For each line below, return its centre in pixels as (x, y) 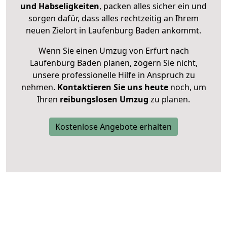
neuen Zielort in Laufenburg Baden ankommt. (113, 31)
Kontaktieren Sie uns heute (112, 87)
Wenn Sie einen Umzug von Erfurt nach (113, 51)
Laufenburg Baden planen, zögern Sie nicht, (113, 63)
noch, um (187, 87)
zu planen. (169, 100)
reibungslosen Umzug (104, 100)
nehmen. (39, 87)
